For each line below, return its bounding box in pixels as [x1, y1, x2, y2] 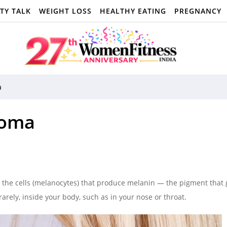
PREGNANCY [174, 6, 221, 16]
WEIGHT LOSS [39, 6, 92, 16]
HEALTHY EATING [100, 6, 166, 16]
